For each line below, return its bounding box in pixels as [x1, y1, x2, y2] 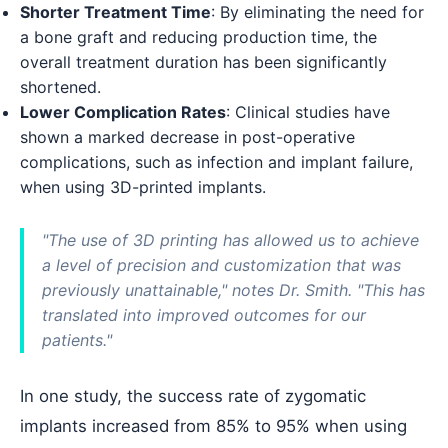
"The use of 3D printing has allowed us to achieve [42, 229, 419, 250]
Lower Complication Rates [20, 101, 226, 122]
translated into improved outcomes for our [42, 304, 366, 325]
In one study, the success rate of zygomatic [20, 385, 366, 406]
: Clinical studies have [226, 101, 390, 122]
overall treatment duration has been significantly [20, 51, 387, 72]
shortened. [20, 76, 101, 97]
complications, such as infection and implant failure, [20, 151, 413, 172]
